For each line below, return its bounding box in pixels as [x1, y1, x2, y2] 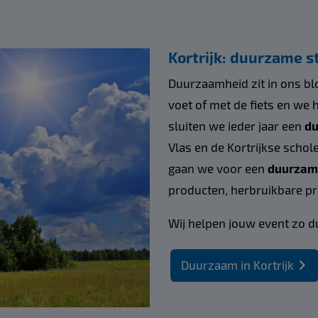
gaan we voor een [168, 160, 268, 175]
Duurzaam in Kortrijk [180, 258, 294, 273]
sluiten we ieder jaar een [168, 118, 305, 133]
